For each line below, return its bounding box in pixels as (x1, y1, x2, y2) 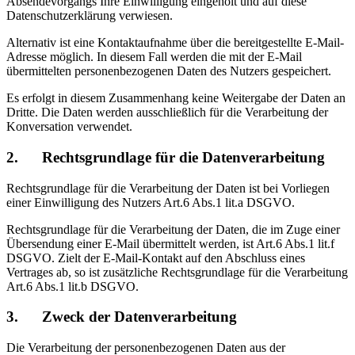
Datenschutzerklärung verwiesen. (6, 9, 173, 23)
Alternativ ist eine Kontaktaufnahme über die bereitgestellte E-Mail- (6, 36, 344, 50)
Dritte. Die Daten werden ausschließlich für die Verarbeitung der (6, 105, 328, 120)
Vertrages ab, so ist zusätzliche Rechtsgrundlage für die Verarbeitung (6, 265, 348, 279)
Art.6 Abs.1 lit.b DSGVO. (6, 279, 139, 293)
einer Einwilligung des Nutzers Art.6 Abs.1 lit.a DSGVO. (6, 195, 295, 209)
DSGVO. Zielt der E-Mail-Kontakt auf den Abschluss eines (6, 250, 305, 265)
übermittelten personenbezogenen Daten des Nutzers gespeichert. (6, 64, 331, 78)
